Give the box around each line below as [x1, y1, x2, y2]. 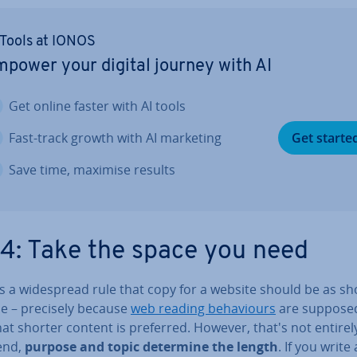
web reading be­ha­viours [131, 299, 276, 317]
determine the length [143, 337, 278, 355]
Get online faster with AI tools [9, 96, 186, 115]
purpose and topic [25, 337, 139, 355]
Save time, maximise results [9, 160, 175, 178]
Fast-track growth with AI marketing [9, 128, 222, 147]
